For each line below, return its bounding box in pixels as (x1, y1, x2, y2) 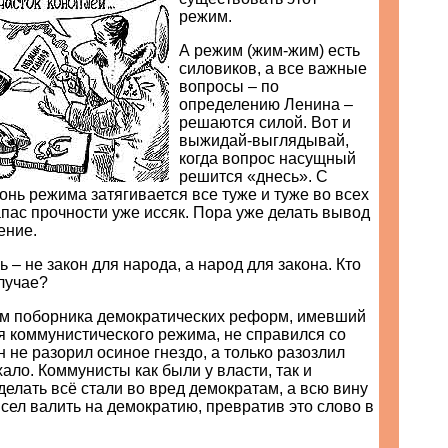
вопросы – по (179, 78, 279, 95)
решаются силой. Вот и (179, 114, 351, 131)
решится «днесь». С (179, 168, 328, 185)
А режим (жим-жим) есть (179, 42, 360, 59)
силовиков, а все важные (179, 60, 367, 77)
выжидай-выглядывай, (179, 132, 349, 149)
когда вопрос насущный (179, 150, 356, 167)
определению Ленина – (179, 96, 353, 113)
